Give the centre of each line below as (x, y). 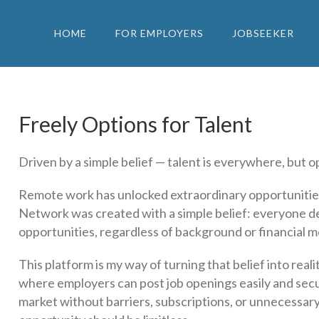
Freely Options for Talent (135, 124)
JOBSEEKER (263, 33)
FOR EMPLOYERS (159, 33)
